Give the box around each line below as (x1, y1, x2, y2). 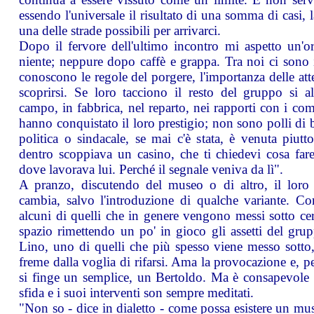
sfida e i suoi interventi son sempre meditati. (19, 285, 254, 300)
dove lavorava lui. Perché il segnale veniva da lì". (19, 161, 283, 177)
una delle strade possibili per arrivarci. (19, 22, 221, 38)
